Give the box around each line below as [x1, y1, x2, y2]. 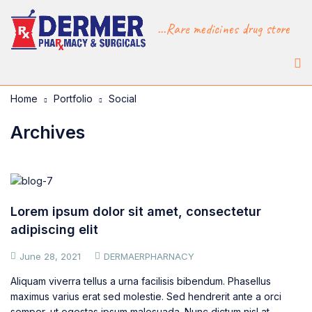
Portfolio [54, 92, 93, 104]
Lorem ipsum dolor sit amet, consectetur [10, 203, 261, 219]
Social [109, 92, 136, 104]
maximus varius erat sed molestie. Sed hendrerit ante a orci [10, 290, 281, 302]
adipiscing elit [10, 221, 98, 237]
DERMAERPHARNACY [104, 250, 194, 262]
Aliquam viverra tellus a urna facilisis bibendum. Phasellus [10, 274, 271, 287]
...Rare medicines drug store [157, 19, 290, 38]
